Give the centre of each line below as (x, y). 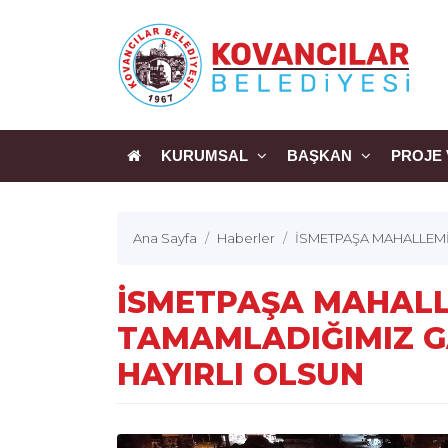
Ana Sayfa (165, 238)
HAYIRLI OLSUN (240, 374)
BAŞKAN (321, 155)
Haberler (246, 238)
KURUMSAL (206, 155)
